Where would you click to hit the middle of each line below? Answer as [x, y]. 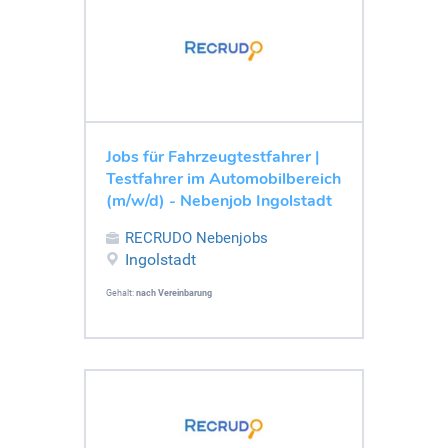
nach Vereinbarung [174, 292]
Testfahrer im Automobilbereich [223, 178]
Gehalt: [121, 292]
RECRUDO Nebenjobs [196, 237]
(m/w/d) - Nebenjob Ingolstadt [219, 200]
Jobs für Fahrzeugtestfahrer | [212, 156]
